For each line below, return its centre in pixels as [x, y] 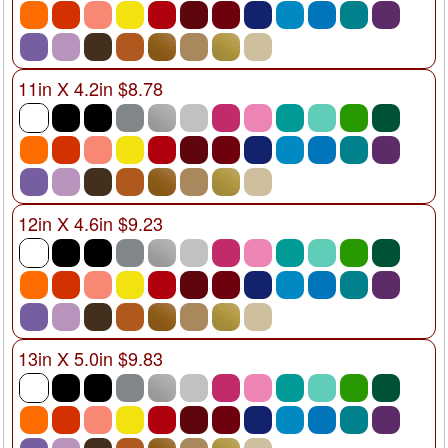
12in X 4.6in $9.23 [90, 222]
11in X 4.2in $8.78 [90, 87]
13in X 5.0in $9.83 [90, 357]
